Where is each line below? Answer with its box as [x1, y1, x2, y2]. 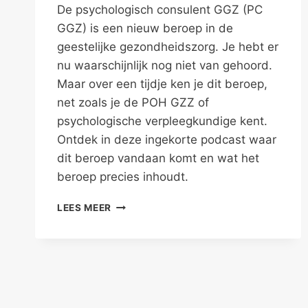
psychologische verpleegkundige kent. [57, 114, 267, 129]
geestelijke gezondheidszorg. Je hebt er [57, 40, 278, 54]
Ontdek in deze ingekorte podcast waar [57, 133, 276, 147]
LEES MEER [57, 202, 112, 214]
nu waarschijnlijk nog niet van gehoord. [57, 58, 272, 73]
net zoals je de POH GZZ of [57, 96, 209, 110]
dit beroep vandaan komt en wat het [57, 151, 259, 166]
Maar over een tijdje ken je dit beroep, [57, 77, 267, 91]
